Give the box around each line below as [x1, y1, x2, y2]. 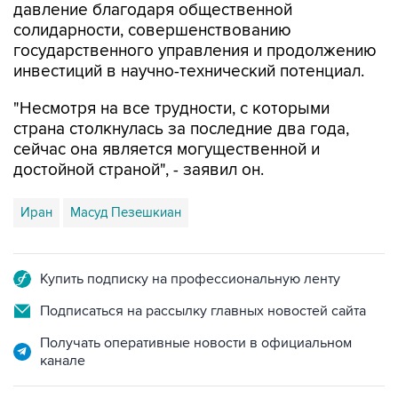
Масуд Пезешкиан [70, 203, 181, 220]
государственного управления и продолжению [13, 40, 377, 61]
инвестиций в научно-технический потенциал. [13, 60, 364, 82]
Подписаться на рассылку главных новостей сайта [40, 301, 366, 320]
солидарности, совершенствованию [13, 20, 291, 41]
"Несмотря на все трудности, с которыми [13, 98, 330, 119]
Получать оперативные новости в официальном [40, 333, 352, 352]
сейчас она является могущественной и [13, 139, 320, 160]
